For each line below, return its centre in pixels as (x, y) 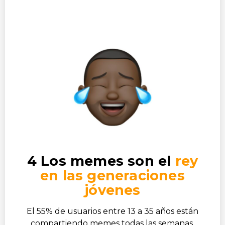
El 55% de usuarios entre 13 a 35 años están (113, 211)
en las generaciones (113, 175)
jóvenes (113, 190)
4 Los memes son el (101, 161)
